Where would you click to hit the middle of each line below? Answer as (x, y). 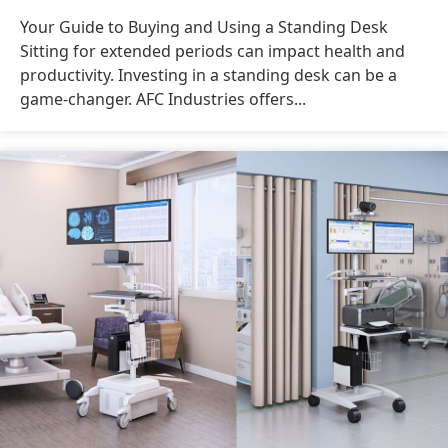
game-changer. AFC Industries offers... (163, 98)
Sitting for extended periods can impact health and (212, 50)
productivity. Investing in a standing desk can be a (208, 74)
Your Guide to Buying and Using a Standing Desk (204, 26)
